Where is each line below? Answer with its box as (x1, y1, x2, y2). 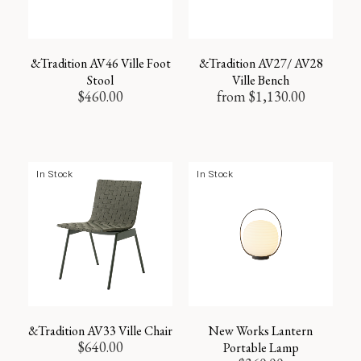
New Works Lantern (209, 322, 313, 339)
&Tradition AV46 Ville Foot (30, 54, 171, 72)
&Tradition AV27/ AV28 (198, 54, 323, 72)
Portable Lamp (222, 338, 299, 356)
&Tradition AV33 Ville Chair (28, 322, 172, 339)
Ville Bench (232, 71, 289, 89)
